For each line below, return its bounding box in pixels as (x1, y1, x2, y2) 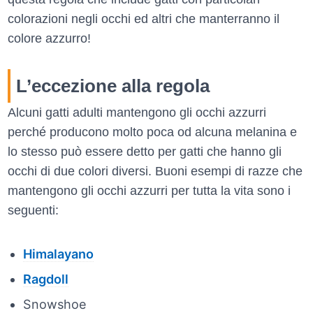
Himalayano (22, 246, 94, 261)
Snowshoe (22, 296, 87, 312)
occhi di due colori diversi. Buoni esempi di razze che (8, 164, 303, 179)
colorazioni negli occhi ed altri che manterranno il (8, 12, 279, 27)
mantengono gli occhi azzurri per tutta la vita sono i (8, 184, 291, 198)
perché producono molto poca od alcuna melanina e (8, 125, 297, 140)
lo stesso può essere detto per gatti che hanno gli (8, 145, 282, 159)
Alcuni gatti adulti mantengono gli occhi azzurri (8, 105, 266, 120)
